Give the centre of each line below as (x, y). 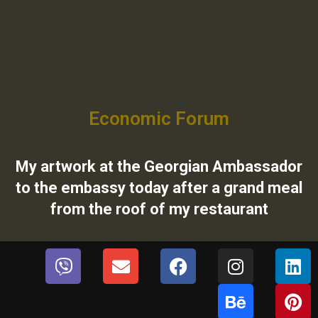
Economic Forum (159, 119)
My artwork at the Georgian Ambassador (159, 167)
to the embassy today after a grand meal (159, 188)
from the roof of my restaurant (159, 209)
